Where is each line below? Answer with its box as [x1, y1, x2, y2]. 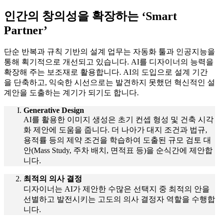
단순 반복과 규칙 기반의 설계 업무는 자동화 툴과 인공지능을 [4, 47, 215, 56]
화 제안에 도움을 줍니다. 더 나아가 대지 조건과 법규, [23, 126, 207, 134]
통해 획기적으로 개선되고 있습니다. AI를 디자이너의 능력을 [4, 58, 214, 66]
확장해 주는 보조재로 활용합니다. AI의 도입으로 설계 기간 [4, 68, 208, 77]
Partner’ [4, 24, 47, 37]
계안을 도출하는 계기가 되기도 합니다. [4, 88, 139, 97]
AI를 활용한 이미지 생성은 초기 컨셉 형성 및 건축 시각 [23, 115, 214, 124]
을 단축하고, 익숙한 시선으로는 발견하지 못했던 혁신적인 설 [4, 78, 215, 87]
